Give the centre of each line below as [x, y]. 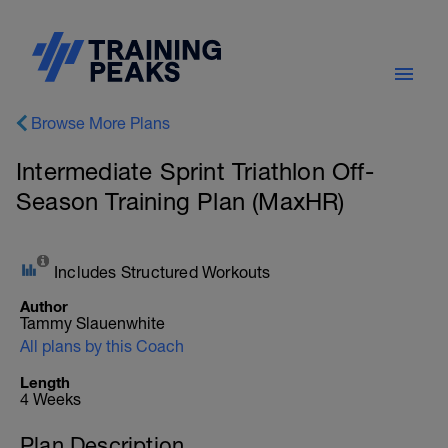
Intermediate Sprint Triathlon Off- [195, 171]
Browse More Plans [100, 123]
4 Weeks [50, 399]
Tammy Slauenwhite [92, 323]
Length [45, 382]
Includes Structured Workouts [162, 272]
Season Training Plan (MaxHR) [180, 201]
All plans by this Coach [102, 346]
